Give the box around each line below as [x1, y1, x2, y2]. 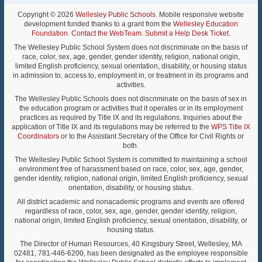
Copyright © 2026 [18, 11, 76, 19]
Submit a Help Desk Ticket [144, 29, 229, 37]
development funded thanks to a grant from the [23, 20, 173, 28]
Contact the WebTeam [71, 29, 142, 37]
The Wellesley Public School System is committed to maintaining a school [14, 156, 247, 164]
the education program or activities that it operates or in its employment [19, 104, 243, 112]
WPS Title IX [211, 123, 250, 131]
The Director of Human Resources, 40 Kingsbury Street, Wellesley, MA [19, 240, 242, 248]
